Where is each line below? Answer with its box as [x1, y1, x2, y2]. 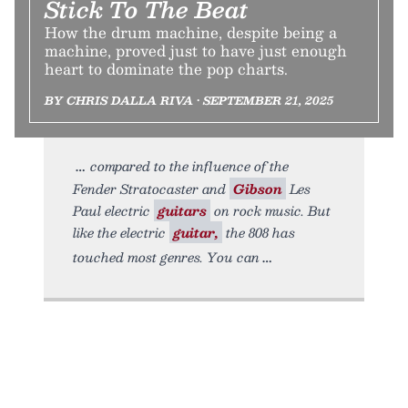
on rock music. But [210, 199, 331, 222]
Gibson [233, 178, 282, 200]
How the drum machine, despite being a [45, 20, 337, 46]
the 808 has [222, 221, 295, 244]
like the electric [73, 221, 169, 244]
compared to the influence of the [90, 155, 289, 178]
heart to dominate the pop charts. [45, 56, 288, 82]
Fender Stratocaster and [73, 178, 229, 200]
